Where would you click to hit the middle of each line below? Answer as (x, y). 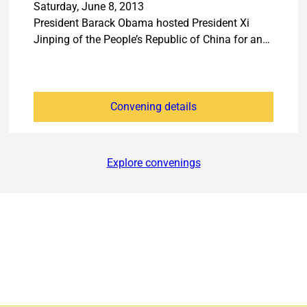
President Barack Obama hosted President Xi (142, 23)
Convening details (153, 107)
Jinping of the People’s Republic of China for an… (152, 40)
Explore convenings (153, 163)
